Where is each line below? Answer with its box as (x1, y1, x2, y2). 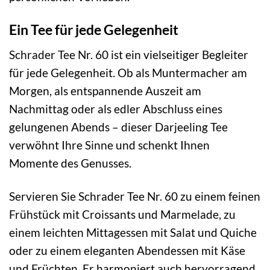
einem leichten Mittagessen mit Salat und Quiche (9, 225, 257, 239)
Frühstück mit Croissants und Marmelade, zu (9, 207, 236, 221)
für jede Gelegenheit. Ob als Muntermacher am (9, 65, 247, 80)
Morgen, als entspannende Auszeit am (9, 83, 201, 98)
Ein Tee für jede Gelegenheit (9, 21, 178, 39)
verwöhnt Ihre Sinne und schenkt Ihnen (9, 137, 210, 152)
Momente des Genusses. (9, 155, 131, 170)
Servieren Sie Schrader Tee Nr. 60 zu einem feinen (9, 189, 260, 203)
